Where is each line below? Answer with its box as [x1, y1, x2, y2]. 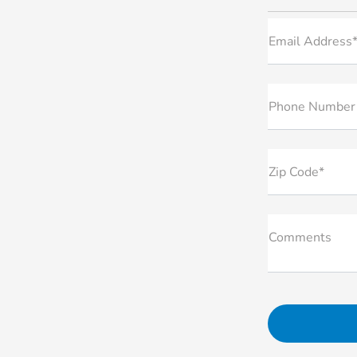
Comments [269, 229, 331, 247]
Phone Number [269, 98, 355, 116]
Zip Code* [269, 163, 324, 182]
